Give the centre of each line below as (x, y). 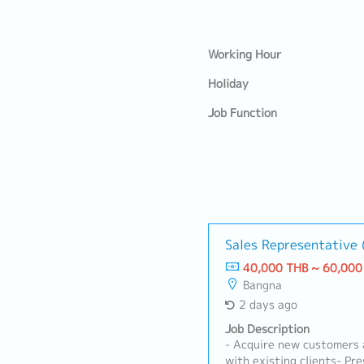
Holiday (228, 84)
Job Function (243, 113)
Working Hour (245, 54)
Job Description (267, 329)
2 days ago (268, 305)
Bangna (262, 285)
